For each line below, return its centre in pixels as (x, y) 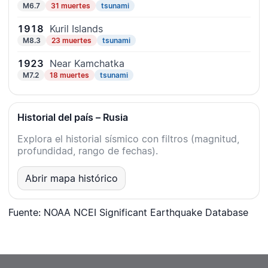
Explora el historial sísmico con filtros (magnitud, (128, 139)
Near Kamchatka (87, 64)
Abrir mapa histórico (71, 179)
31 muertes (71, 6)
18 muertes (69, 75)
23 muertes (71, 41)
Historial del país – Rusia (73, 118)
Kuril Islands (76, 29)
